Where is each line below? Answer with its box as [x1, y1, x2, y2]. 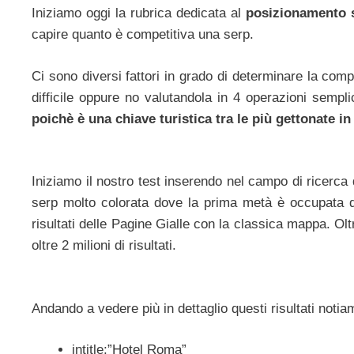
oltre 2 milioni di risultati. [32, 238, 176, 254]
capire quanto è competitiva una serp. [32, 27, 254, 43]
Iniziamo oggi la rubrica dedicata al [32, 6, 246, 21]
